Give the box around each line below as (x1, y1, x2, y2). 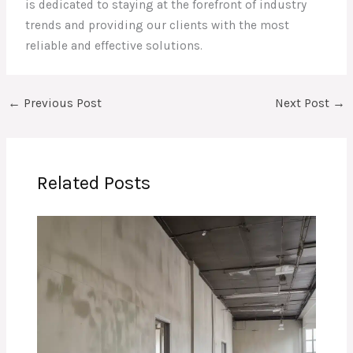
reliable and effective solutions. (25, 38, 203, 53)
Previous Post (20, 96, 102, 111)
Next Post (274, 96, 333, 111)
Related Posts (37, 171, 151, 194)
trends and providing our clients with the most (25, 17, 290, 32)
